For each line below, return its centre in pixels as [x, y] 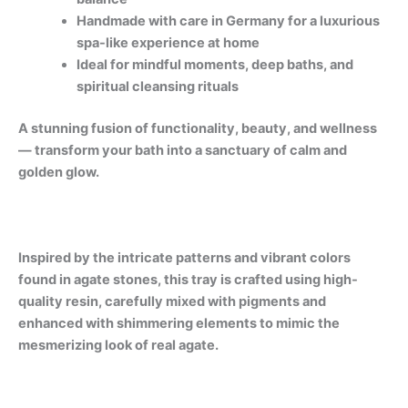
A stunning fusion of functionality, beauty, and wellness [198, 128]
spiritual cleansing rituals [157, 86]
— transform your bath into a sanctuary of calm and [183, 150]
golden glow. [59, 172]
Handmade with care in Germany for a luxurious [228, 20]
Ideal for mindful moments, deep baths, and [214, 64]
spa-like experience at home [168, 42]
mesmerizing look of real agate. [118, 346]
